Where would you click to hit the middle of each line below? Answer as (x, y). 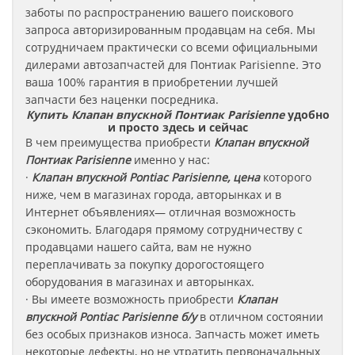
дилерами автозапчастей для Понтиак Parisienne (160, 65)
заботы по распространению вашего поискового (159, 12)
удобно (308, 115)
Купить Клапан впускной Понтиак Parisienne (155, 115)
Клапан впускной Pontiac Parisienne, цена (146, 177)
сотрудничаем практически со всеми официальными (172, 47)
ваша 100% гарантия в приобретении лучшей (152, 82)
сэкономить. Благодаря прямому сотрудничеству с (164, 229)
